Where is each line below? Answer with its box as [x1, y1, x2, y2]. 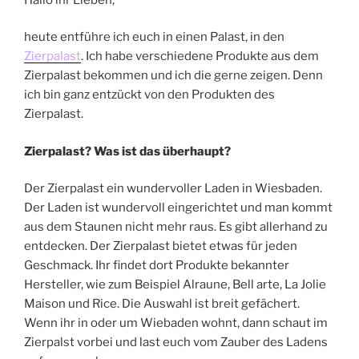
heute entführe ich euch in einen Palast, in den [24, 30, 284, 45]
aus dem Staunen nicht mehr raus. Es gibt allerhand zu [24, 220, 328, 235]
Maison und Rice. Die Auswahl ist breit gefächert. [24, 296, 300, 312]
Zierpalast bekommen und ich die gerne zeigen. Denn [24, 68, 323, 83]
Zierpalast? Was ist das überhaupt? [24, 143, 231, 159]
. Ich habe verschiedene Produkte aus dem [81, 49, 319, 64]
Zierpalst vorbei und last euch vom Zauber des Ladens [24, 335, 328, 350]
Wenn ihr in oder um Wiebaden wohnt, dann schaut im [24, 316, 328, 331]
